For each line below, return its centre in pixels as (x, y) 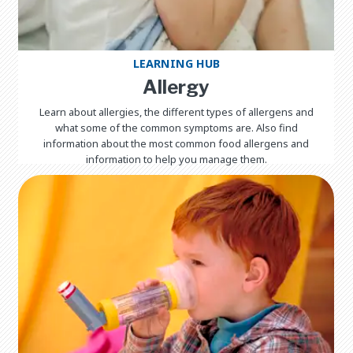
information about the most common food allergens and (176, 143)
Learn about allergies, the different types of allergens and (176, 111)
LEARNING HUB (176, 63)
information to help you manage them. (176, 159)
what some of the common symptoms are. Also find (176, 127)
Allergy (176, 87)
